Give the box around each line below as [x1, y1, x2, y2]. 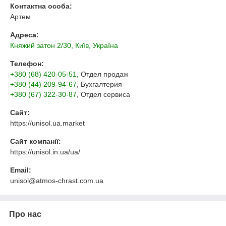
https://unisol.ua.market [10, 119, 85, 127]
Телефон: [10, 59, 44, 68]
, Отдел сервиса [77, 90, 130, 98]
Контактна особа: [10, 2, 72, 10]
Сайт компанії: [10, 137, 61, 145]
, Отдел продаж [77, 70, 128, 78]
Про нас [9, 209, 41, 218]
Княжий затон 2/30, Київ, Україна [10, 41, 118, 49]
